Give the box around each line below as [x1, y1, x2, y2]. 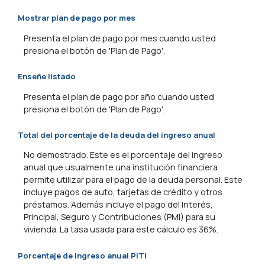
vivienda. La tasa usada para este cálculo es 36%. [24, 224, 218, 235]
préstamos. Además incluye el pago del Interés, [24, 199, 213, 211]
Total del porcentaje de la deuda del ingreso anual [18, 130, 215, 141]
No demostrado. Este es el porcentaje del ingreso [24, 149, 222, 161]
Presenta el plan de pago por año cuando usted [24, 91, 214, 102]
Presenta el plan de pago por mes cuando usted [24, 32, 216, 44]
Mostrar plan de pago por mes [18, 12, 135, 24]
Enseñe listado [18, 71, 76, 82]
